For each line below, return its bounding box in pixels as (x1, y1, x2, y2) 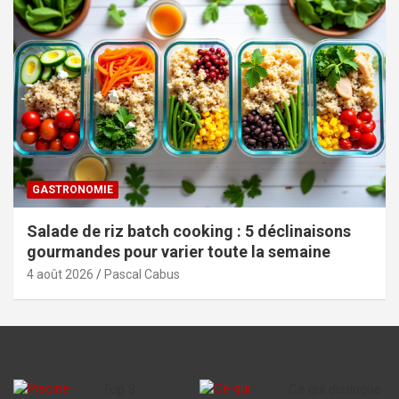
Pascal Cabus (104, 266, 180, 281)
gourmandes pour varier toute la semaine (27, 241, 330, 261)
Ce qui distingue (289, 380, 381, 397)
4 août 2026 (27, 266, 94, 281)
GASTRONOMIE (32, 183, 113, 196)
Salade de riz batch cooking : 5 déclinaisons (27, 221, 351, 240)
